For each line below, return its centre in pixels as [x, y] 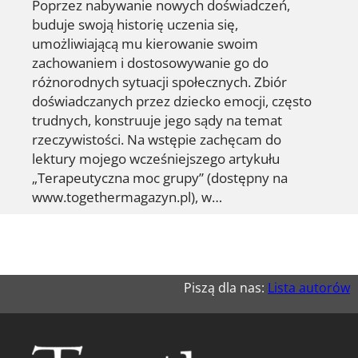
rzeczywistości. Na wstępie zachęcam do [157, 139]
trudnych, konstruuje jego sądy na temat [157, 119]
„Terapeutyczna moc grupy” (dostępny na [160, 177]
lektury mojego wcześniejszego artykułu [156, 158]
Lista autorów [309, 287]
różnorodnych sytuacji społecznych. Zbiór [159, 81]
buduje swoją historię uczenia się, [135, 24]
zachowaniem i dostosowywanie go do [150, 62]
